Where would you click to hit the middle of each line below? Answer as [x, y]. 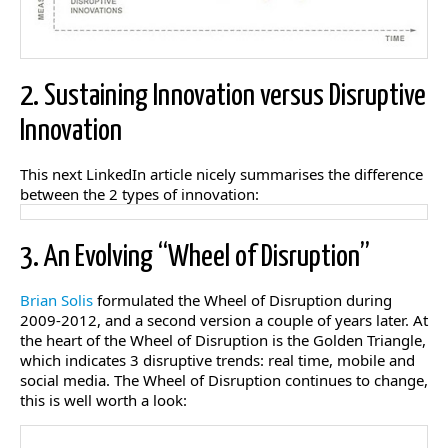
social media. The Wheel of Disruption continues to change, [224, 380]
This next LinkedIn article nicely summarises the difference [221, 174]
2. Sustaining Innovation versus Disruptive [223, 96]
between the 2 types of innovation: [139, 194]
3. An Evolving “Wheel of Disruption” [195, 257]
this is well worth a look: [103, 400]
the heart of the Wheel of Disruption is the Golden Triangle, [223, 340]
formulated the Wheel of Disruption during [242, 300]
